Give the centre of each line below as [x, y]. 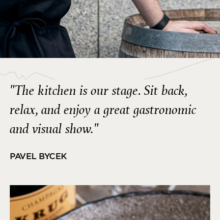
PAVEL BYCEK [38, 156]
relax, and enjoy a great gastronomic [103, 110]
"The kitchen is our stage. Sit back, [98, 91]
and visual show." [54, 129]
